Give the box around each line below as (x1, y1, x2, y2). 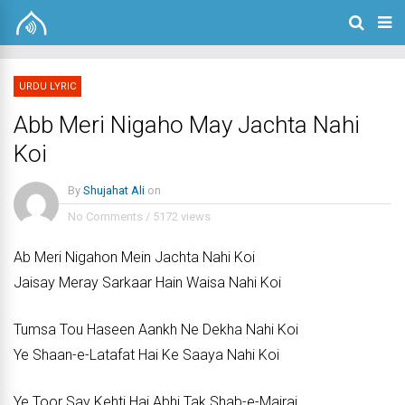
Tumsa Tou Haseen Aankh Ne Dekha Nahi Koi (14, 321, 298, 338)
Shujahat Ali (83, 184, 145, 197)
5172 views (153, 210, 211, 223)
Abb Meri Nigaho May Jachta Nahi (14, 111, 360, 138)
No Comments (68, 210, 143, 223)
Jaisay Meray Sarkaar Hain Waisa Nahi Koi (14, 274, 281, 291)
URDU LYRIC (19, 80, 76, 92)
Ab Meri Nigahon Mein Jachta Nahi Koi (14, 249, 255, 266)
